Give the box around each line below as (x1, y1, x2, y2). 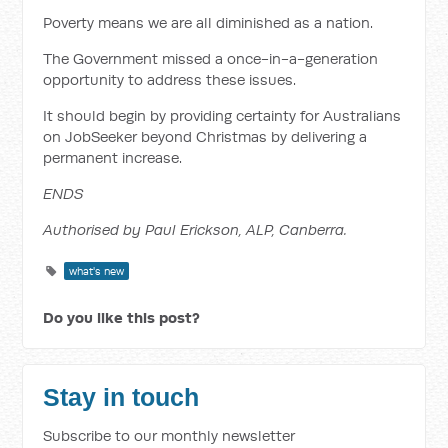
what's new (69, 264, 125, 278)
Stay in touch (43, 384, 200, 411)
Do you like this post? (43, 308, 201, 327)
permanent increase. (43, 148, 183, 167)
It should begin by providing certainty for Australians (43, 106, 402, 125)
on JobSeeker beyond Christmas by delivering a (43, 127, 368, 146)
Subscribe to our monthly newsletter (43, 426, 296, 445)
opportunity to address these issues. (43, 70, 297, 89)
